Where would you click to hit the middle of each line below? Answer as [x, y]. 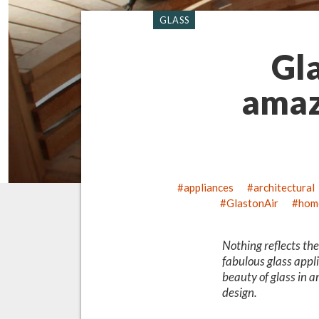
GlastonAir [252, 203]
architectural [284, 188]
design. [240, 292]
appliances [208, 188]
